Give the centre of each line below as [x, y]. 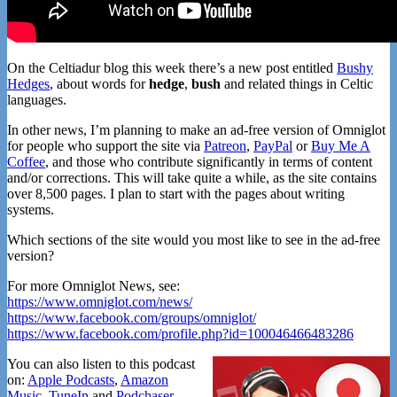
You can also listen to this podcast [101, 364]
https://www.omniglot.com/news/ [100, 302]
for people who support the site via [105, 146]
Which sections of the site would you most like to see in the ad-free [194, 240]
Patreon [225, 146]
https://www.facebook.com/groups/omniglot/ [132, 318]
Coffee [26, 162]
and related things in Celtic [297, 84]
